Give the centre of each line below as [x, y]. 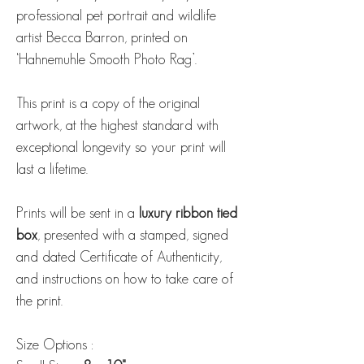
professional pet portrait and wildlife [116, 16]
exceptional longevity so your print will [121, 147]
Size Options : [59, 345]
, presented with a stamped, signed [133, 235]
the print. [39, 301]
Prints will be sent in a [78, 213]
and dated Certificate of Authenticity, [119, 257]
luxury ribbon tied [188, 213]
